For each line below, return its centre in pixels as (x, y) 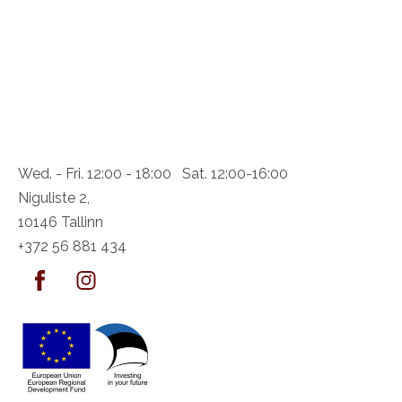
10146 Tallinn (61, 222)
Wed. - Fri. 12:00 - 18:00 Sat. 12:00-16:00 (153, 174)
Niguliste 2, (54, 198)
